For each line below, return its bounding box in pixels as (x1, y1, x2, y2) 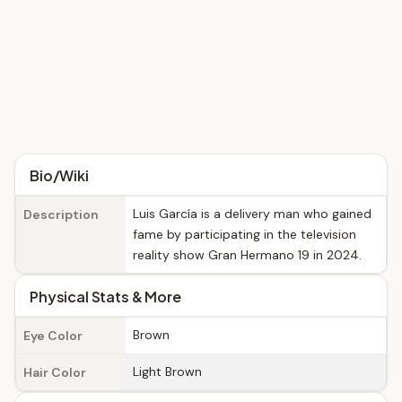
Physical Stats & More (30, 287, 181, 306)
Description (23, 206, 99, 223)
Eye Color (23, 328, 83, 344)
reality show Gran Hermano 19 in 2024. (133, 247, 362, 263)
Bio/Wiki (30, 166, 89, 185)
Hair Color (23, 364, 86, 380)
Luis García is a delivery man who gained (133, 205, 371, 222)
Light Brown (133, 363, 202, 380)
